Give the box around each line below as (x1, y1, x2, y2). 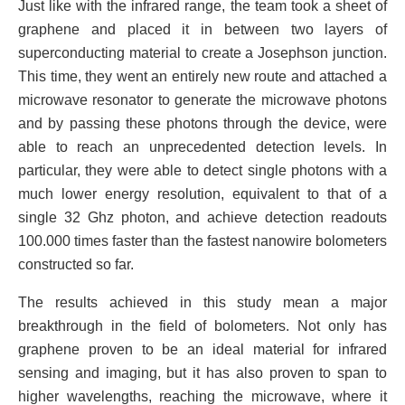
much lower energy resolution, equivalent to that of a (18, 186, 387, 202)
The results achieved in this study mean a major (18, 295, 387, 311)
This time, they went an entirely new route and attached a (18, 69, 387, 85)
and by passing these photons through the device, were (18, 116, 387, 132)
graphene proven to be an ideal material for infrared (18, 342, 387, 358)
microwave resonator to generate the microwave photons (18, 92, 387, 108)
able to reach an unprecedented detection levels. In (18, 139, 387, 155)
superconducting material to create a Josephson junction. (18, 45, 387, 61)
